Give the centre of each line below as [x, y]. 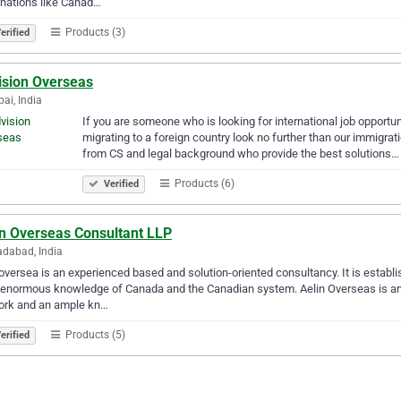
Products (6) [203, 183]
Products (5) [94, 334]
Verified [120, 183]
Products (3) [94, 32]
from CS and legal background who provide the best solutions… [241, 153]
